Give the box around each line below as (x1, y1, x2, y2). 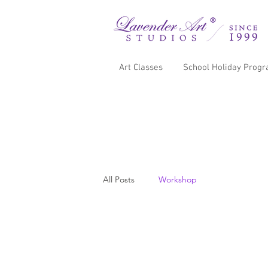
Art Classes (118, 62, 163, 73)
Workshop (159, 173, 197, 185)
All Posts (103, 173, 135, 185)
